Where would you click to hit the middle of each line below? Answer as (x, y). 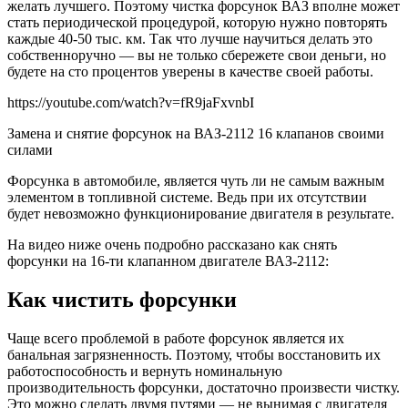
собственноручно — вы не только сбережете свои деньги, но (197, 56)
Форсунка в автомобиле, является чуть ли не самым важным (196, 181)
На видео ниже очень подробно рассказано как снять (172, 245)
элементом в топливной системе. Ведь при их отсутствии (187, 198)
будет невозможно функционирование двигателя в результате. (201, 214)
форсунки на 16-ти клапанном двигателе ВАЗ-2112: (168, 261)
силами (30, 150)
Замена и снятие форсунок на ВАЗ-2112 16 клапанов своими (196, 134)
